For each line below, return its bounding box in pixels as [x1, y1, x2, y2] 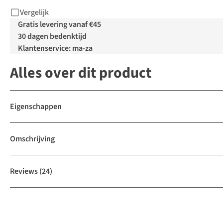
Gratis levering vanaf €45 [18, 19, 101, 30]
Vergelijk [20, 7, 49, 18]
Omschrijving [10, 133, 55, 145]
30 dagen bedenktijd [18, 31, 87, 42]
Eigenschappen [10, 101, 62, 112]
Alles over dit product [10, 62, 151, 84]
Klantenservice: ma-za [18, 43, 93, 54]
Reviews [10, 166, 38, 177]
